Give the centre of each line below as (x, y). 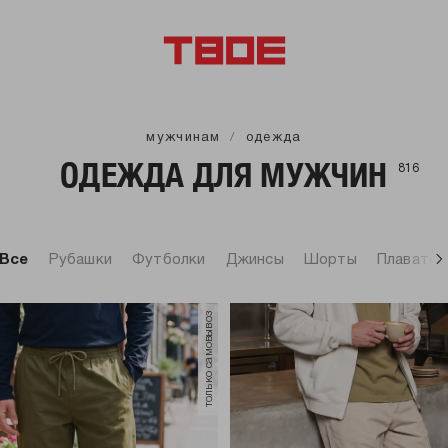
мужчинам (183, 138)
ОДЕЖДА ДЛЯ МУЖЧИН (224, 174)
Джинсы (254, 260)
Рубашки (80, 260)
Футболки (169, 260)
